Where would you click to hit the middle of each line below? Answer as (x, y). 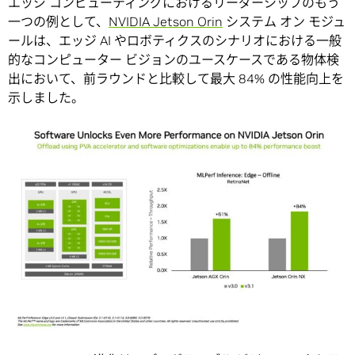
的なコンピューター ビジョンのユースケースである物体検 (174, 59)
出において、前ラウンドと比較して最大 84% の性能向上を (176, 78)
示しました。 (46, 97)
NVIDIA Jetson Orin (166, 21)
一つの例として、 (58, 21)
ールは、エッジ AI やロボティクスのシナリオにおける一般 (175, 40)
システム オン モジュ (284, 21)
